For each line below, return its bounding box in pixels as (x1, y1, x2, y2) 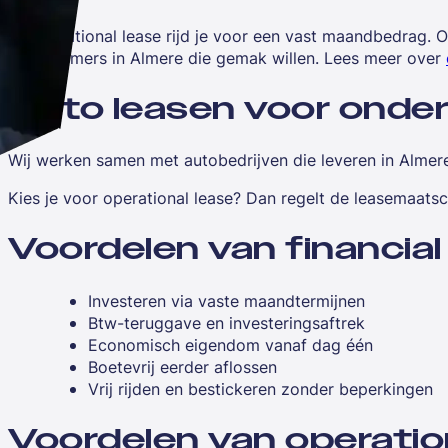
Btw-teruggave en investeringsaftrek (88, 312, 365, 335)
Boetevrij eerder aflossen (88, 356, 277, 379)
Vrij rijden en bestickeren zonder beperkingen (88, 378, 433, 401)
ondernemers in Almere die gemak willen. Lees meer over (8, 46, 446, 69)
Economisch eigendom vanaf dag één (88, 334, 373, 357)
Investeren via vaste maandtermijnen (88, 290, 365, 313)
